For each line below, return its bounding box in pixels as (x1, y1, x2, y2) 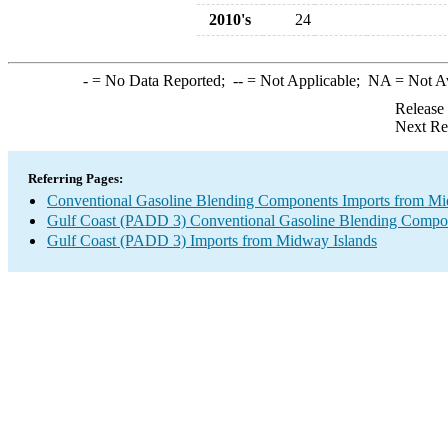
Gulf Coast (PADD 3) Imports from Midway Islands (47, 232, 377, 249)
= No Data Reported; (87, 72, 233, 89)
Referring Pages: (28, 171, 123, 186)
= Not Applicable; (242, 72, 368, 89)
